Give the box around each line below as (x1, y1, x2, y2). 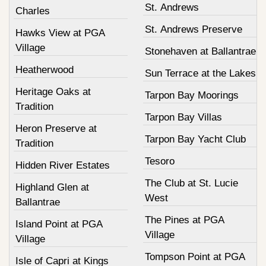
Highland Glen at (15, 181, 89, 193)
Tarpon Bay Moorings (144, 89, 239, 101)
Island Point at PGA (15, 218, 103, 230)
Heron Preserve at (15, 122, 97, 134)
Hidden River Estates (15, 159, 110, 171)
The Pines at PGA (144, 214, 224, 226)
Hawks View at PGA (15, 27, 105, 39)
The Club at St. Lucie (144, 177, 238, 189)
